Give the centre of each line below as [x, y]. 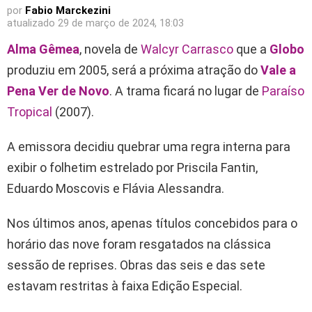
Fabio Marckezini [68, 10]
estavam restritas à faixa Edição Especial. [125, 286]
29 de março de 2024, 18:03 [121, 23]
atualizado [32, 23]
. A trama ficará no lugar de [186, 91]
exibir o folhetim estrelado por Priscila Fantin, [132, 167]
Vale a [278, 70]
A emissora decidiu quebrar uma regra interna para [149, 146]
